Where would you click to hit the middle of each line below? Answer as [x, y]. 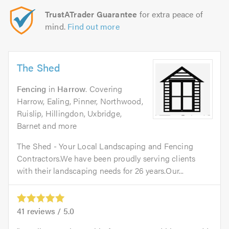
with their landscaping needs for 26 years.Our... [100, 171]
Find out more [94, 27]
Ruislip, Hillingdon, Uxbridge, [69, 113]
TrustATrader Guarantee [91, 14]
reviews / [44, 211]
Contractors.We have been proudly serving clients [106, 158]
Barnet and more [47, 126]
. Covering [104, 89]
